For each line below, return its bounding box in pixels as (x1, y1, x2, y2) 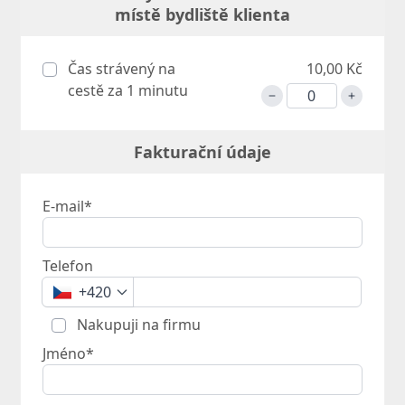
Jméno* (42, 344, 95, 364)
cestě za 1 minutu (68, 80, 189, 101)
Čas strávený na (64, 59, 176, 80)
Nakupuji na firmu (73, 315, 202, 335)
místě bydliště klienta (115, 4, 290, 26)
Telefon (42, 256, 94, 277)
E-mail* (42, 196, 93, 217)
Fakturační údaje (134, 141, 271, 164)
